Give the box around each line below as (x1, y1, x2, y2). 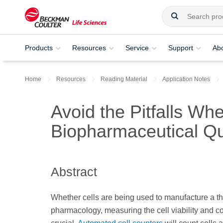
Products (25, 43, 53, 52)
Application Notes (162, 76, 210, 83)
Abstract (51, 165, 97, 179)
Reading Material (101, 76, 147, 83)
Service (125, 43, 149, 52)
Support (168, 43, 193, 52)
